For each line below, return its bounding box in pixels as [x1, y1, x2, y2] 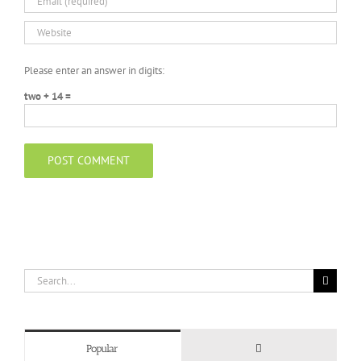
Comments [260, 342, 308, 355]
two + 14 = [24, 89, 71, 104]
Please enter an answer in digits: [24, 64, 164, 78]
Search [23, 269, 53, 284]
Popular [86, 342, 119, 355]
